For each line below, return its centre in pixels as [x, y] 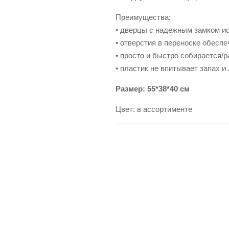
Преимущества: [143, 17]
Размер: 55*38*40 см [153, 89]
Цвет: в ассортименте [154, 109]
